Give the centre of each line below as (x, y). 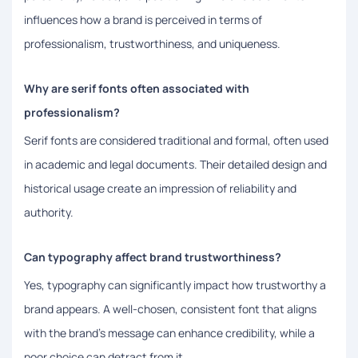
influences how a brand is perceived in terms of (143, 19)
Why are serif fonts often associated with (137, 88)
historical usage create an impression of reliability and (160, 188)
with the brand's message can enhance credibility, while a (169, 332)
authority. (49, 212)
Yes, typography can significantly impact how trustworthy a (175, 284)
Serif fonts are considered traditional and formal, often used (176, 140)
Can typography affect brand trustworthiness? (153, 257)
